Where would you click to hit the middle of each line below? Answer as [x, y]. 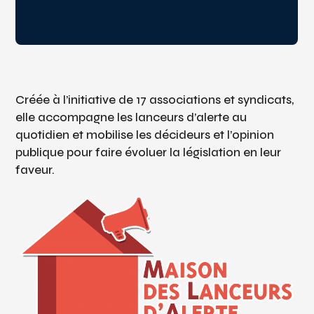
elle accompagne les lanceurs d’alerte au [131, 118]
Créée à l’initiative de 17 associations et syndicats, [155, 100]
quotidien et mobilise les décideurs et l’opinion [145, 135]
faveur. [35, 170]
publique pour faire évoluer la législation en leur [149, 153]
